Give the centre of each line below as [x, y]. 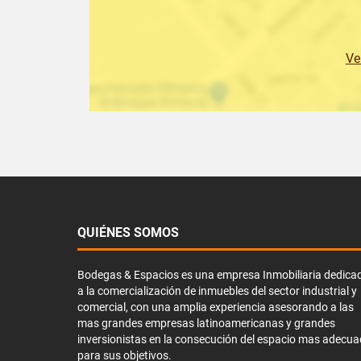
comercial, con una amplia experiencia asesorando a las [216, 307]
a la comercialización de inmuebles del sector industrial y [217, 291]
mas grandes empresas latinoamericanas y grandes [206, 324]
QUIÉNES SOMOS [128, 233]
